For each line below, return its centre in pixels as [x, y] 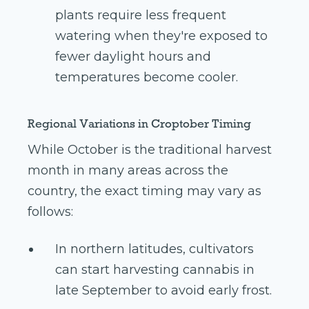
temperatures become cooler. [147, 78]
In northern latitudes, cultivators [154, 249]
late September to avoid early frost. [163, 291]
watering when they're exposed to [161, 36]
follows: [50, 212]
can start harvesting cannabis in [155, 270]
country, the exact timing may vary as [144, 191]
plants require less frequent [141, 16]
